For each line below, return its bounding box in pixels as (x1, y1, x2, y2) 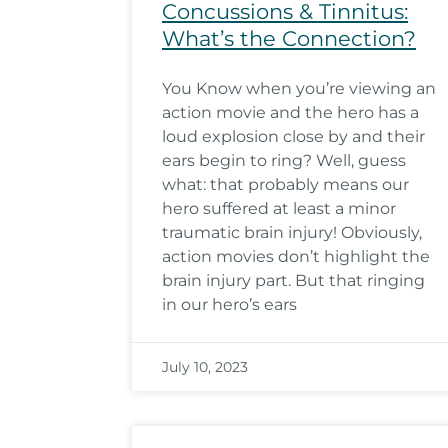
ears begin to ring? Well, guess (162, 151, 406, 170)
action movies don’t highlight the (162, 247, 430, 266)
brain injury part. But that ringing (162, 271, 425, 290)
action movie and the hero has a (162, 103, 419, 122)
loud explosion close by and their (162, 127, 425, 146)
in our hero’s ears (162, 295, 297, 314)
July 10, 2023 (162, 358, 248, 376)
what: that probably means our (162, 175, 409, 194)
